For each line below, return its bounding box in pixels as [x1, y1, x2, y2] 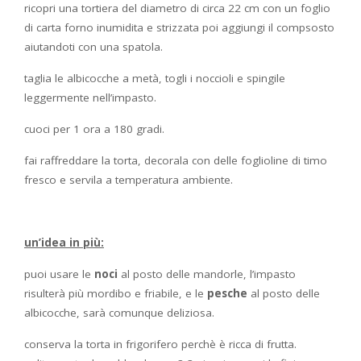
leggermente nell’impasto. [24, 89, 156, 105]
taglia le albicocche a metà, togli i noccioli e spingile [24, 70, 285, 85]
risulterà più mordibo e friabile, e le [24, 285, 207, 301]
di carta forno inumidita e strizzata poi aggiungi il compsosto [24, 19, 334, 35]
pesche [207, 285, 251, 301]
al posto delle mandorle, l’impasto [118, 266, 296, 281]
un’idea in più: [24, 234, 104, 250]
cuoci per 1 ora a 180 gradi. [24, 121, 164, 136]
